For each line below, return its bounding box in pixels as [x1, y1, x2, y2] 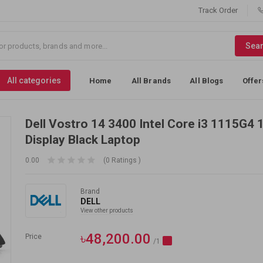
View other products [80, 207, 134, 214]
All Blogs [190, 76, 224, 85]
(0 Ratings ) [103, 156, 141, 164]
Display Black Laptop [25, 133, 141, 147]
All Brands [131, 76, 171, 85]
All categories [6, 76, 61, 85]
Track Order [198, 6, 238, 15]
